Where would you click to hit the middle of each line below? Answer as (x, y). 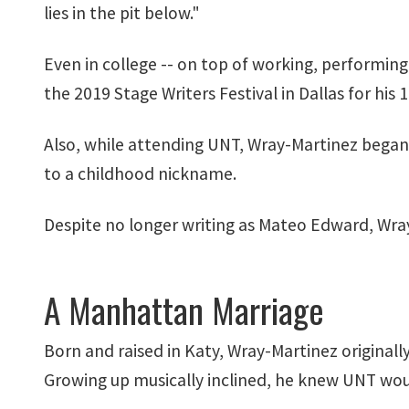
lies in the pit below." (122, 13)
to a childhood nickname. (140, 173)
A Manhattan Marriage (184, 309)
